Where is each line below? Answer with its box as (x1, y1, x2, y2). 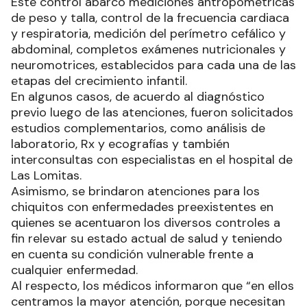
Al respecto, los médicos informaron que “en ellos (11, 278, 294, 295)
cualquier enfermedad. (11, 262, 138, 279)
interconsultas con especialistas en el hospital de (11, 151, 293, 169)
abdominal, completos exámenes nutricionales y (11, 41, 286, 58)
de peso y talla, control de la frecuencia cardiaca (11, 10, 289, 27)
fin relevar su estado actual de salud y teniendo (11, 230, 282, 247)
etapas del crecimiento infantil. (11, 73, 187, 90)
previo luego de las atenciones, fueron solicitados (11, 104, 293, 121)
